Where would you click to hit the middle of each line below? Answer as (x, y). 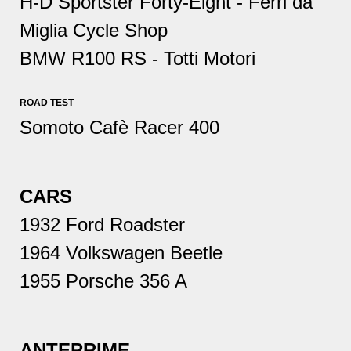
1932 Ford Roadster (102, 225)
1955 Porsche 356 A (103, 281)
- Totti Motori (201, 59)
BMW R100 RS (83, 59)
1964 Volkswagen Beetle (121, 253)
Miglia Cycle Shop (94, 31)
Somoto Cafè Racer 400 (119, 128)
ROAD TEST (47, 103)
